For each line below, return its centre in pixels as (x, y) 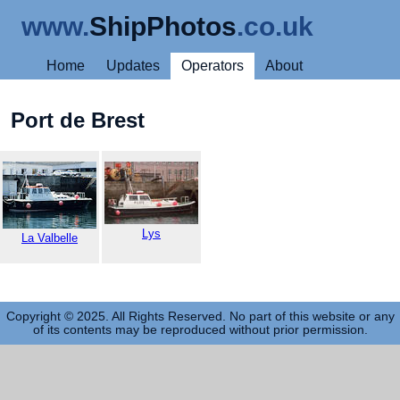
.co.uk (275, 26)
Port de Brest (78, 120)
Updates (133, 66)
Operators (212, 66)
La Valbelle (50, 237)
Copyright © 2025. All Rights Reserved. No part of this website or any (200, 316)
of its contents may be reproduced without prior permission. (200, 329)
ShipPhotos (163, 26)
